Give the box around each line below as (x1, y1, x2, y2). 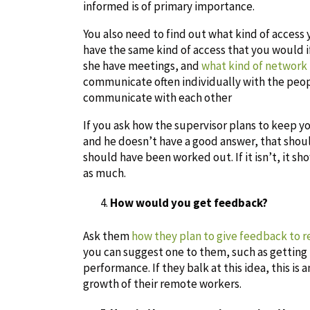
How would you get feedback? (110, 194, 268, 210)
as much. (83, 165, 126, 181)
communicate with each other (83, 89, 232, 105)
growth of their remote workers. (83, 275, 241, 291)
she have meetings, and (83, 57, 201, 73)
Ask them (83, 228, 131, 244)
